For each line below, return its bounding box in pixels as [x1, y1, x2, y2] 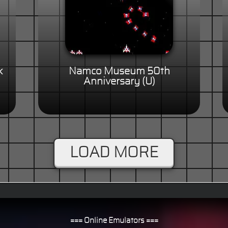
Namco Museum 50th [68, 66, 170, 77]
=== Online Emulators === [70, 217, 158, 225]
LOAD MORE [70, 145, 158, 161]
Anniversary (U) [83, 76, 155, 87]
